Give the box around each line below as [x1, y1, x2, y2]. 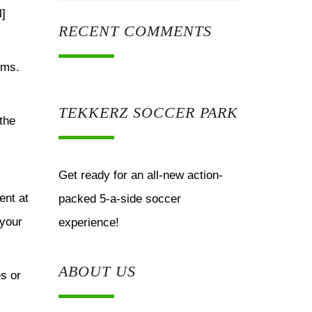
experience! [58, 216, 119, 229]
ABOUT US [58, 263, 136, 280]
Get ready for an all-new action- [58, 169, 223, 182]
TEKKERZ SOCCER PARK [58, 104, 238, 121]
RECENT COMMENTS [58, 22, 212, 40]
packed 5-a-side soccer [58, 192, 181, 205]
